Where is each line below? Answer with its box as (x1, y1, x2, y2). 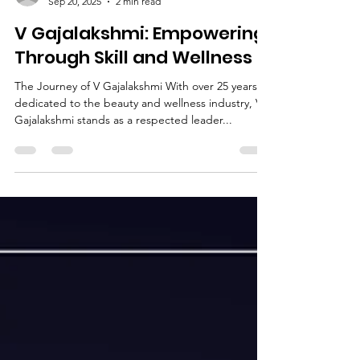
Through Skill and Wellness (14, 74, 252, 99)
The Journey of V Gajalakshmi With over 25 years (14, 108, 257, 122)
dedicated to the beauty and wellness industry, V (14, 125, 262, 139)
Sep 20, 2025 (48, 24, 101, 36)
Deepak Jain (48, 10, 102, 22)
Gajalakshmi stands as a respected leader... (14, 141, 232, 156)
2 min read (116, 24, 161, 36)
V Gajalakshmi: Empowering (14, 50, 265, 75)
